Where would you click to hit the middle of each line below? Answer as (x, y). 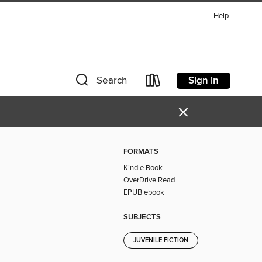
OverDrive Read (149, 180)
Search (112, 81)
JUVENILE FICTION (161, 241)
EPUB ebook (144, 192)
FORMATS (141, 151)
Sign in (204, 80)
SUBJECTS (142, 217)
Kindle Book (143, 168)
